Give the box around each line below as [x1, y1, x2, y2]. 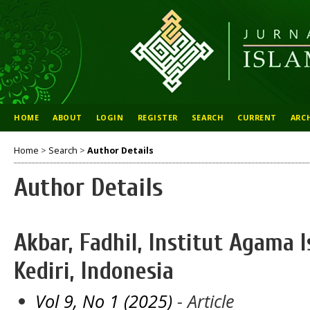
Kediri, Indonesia [14, 256, 174, 285]
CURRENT [237, 112, 277, 122]
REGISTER [137, 112, 178, 122]
